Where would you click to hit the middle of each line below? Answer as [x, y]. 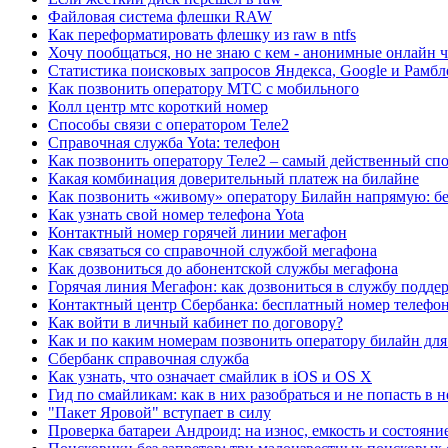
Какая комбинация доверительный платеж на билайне [233, 178]
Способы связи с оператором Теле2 [168, 124]
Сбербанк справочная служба [148, 358]
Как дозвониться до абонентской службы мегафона [223, 268]
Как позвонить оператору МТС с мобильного [203, 88]
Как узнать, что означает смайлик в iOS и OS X [210, 376]
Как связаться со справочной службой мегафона [212, 250]
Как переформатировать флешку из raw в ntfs [202, 34]
